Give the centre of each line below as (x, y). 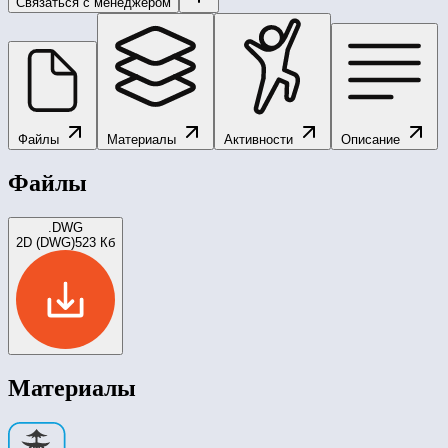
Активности (260, 139)
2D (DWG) (45, 242)
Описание (372, 139)
